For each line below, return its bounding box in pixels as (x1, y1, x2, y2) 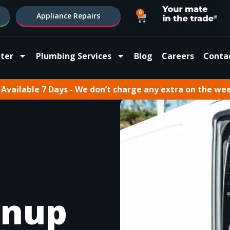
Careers (162, 50, 195, 62)
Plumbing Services (36, 50, 112, 62)
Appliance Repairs (36, 11, 100, 21)
